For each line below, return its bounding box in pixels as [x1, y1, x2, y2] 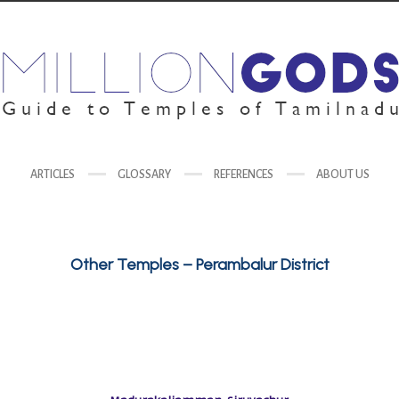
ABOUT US [315, 168, 370, 181]
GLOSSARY [117, 168, 171, 181]
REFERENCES [213, 168, 273, 181]
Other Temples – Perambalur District [69, 255, 330, 274]
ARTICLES [29, 168, 75, 181]
